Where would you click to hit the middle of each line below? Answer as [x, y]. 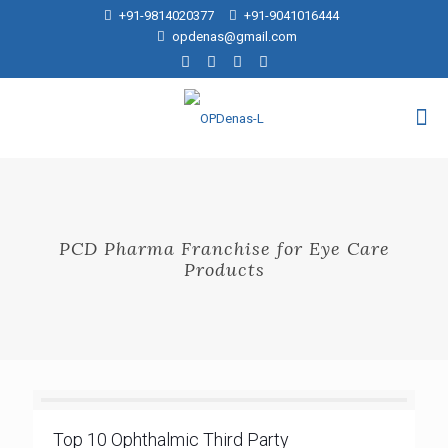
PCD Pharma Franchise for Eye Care [224, 248]
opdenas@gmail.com [234, 36]
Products [224, 269]
